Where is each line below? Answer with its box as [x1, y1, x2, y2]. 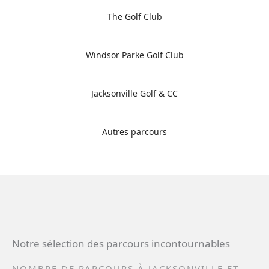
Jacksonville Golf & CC [91, 88, 178, 100]
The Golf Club [107, 11, 162, 23]
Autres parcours [102, 126, 167, 138]
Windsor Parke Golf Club [85, 49, 184, 61]
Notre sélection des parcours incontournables [12, 237, 230, 251]
